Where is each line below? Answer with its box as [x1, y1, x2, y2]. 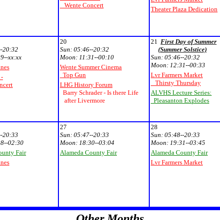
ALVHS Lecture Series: [151, 89, 212, 96]
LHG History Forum [60, 81, 112, 88]
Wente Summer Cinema [60, 63, 122, 71]
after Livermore [60, 97, 105, 104]
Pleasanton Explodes [151, 97, 209, 104]
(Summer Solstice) [158, 46, 207, 53]
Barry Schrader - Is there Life [63, 89, 138, 96]
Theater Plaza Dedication [151, 5, 218, 13]
